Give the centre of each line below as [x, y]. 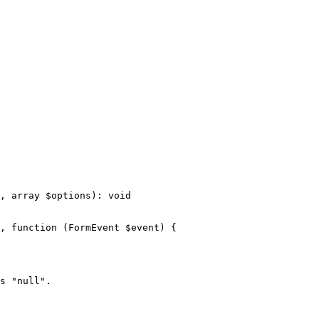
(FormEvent [94, 228]
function [34, 228]
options [71, 196]
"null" [28, 281]
